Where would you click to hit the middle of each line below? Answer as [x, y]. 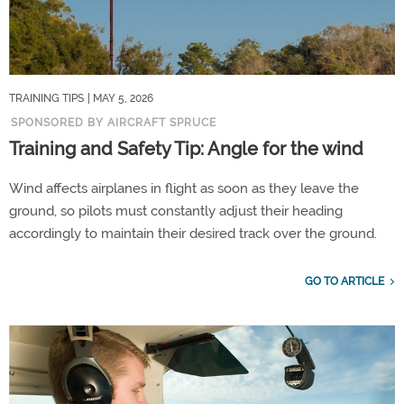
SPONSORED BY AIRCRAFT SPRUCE [114, 123]
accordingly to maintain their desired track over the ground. [193, 234]
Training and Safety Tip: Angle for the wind [186, 149]
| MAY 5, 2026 [120, 98]
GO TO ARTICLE [344, 281]
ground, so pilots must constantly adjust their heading [176, 211]
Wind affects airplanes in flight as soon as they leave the [184, 188]
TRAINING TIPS [46, 98]
